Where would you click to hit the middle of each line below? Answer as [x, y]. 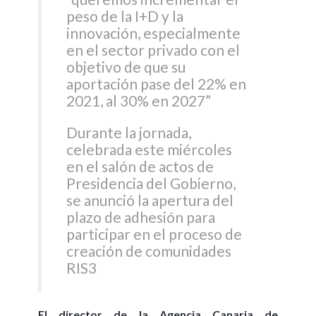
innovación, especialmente [154, 32]
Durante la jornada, [129, 132]
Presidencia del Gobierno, [151, 183]
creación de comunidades [149, 250]
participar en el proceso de [154, 233]
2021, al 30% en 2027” [139, 100]
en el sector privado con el [153, 49]
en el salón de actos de [140, 166]
